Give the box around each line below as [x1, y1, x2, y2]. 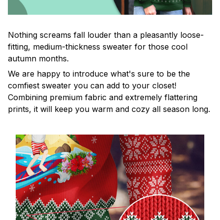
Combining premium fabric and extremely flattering [8, 92, 197, 102]
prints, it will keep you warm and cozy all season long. [8, 104, 210, 114]
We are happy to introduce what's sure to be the [8, 68, 190, 79]
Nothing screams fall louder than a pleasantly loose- [8, 30, 204, 40]
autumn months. [8, 54, 69, 64]
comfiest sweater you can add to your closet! [8, 80, 176, 90]
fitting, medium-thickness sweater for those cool [8, 42, 188, 52]
